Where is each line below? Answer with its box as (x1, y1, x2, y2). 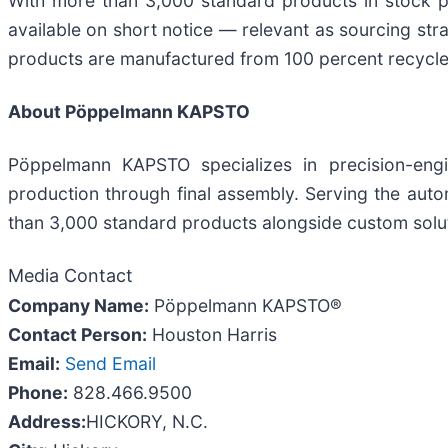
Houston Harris (147, 323, 277, 345)
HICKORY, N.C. (86, 410, 208, 432)
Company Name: (8, 294, 149, 316)
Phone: (8, 381, 68, 403)
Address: (8, 410, 86, 432)
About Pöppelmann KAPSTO (8, 100, 250, 122)
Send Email (65, 352, 156, 374)
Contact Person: (8, 323, 147, 345)
